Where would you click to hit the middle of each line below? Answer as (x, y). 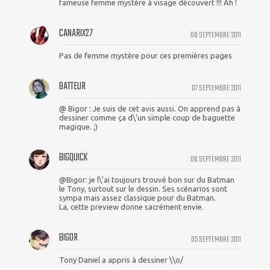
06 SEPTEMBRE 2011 (216, 159)
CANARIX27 (76, 33)
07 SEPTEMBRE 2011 (216, 88)
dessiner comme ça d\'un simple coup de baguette (147, 117)
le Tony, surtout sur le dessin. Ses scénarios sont (143, 188)
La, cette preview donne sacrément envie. (131, 206)
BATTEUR (72, 86)
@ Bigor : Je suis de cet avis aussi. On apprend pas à (150, 108)
